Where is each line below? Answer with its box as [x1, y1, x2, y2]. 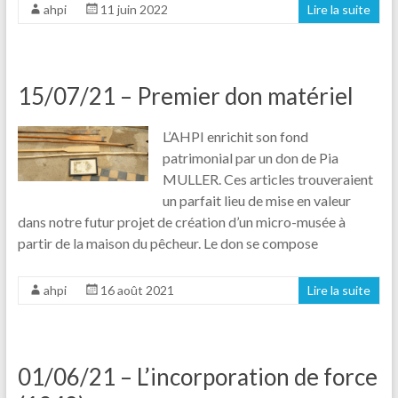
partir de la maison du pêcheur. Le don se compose [17, 234, 318, 251]
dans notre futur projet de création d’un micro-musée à [17, 212, 346, 230]
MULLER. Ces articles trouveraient [163, 170, 374, 187]
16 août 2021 [99, 282, 174, 298]
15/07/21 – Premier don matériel [17, 81, 354, 110]
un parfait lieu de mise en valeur [163, 191, 352, 209]
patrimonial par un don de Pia [163, 148, 339, 166]
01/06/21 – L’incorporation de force [17, 362, 378, 391]
